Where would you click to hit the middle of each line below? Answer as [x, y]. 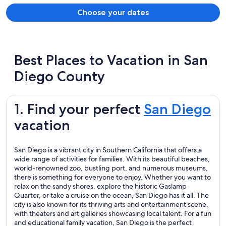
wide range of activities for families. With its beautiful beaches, [112, 159]
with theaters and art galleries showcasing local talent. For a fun [113, 214]
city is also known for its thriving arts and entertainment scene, [111, 205]
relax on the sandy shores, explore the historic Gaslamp [100, 186]
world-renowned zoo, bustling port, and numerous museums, [111, 168]
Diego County [60, 76]
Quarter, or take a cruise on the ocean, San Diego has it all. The [111, 195]
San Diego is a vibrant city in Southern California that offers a [108, 150]
